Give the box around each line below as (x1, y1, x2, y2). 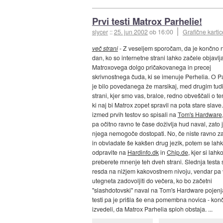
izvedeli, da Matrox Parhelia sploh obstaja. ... (92, 205, 213, 214)
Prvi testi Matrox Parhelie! (92, 14, 202, 28)
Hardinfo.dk (127, 148, 159, 157)
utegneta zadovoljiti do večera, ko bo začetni (92, 176, 212, 185)
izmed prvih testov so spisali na (92, 110, 178, 119)
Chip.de (166, 148, 188, 157)
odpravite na (92, 148, 127, 157)
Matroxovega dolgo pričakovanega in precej (92, 63, 211, 72)
